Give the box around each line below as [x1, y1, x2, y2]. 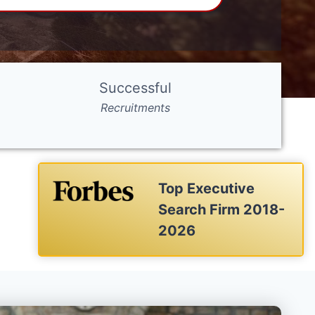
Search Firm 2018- [158, 201, 285, 219]
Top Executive [158, 180, 255, 198]
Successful [98, 79, 172, 97]
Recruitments [100, 101, 170, 115]
